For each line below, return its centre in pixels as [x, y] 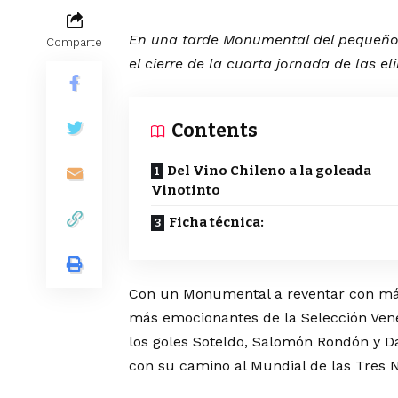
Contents [215, 131]
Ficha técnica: [216, 223]
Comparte [74, 43]
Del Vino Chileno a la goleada [269, 171]
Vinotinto [186, 191]
